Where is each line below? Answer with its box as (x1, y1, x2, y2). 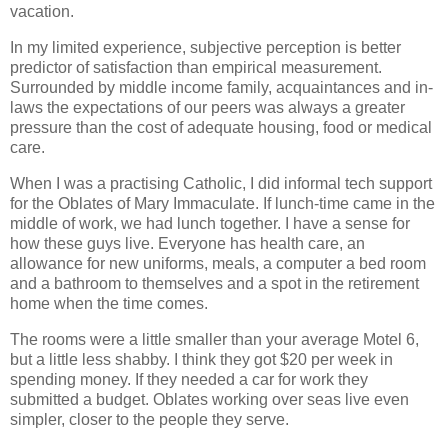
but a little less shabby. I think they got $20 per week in (10, 350, 393, 368)
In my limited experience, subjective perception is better (10, 39, 401, 57)
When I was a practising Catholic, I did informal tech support (10, 174, 432, 192)
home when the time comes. (10, 294, 208, 312)
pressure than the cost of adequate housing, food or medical (10, 119, 432, 137)
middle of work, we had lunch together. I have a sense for (10, 214, 410, 232)
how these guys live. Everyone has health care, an (10, 234, 365, 252)
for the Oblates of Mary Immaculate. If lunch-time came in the (10, 194, 435, 212)
